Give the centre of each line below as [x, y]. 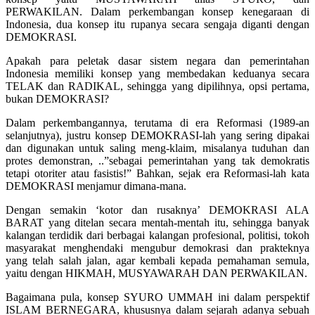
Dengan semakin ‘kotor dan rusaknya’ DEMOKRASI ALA [157, 210]
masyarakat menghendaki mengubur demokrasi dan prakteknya [157, 248]
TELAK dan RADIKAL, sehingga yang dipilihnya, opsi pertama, [157, 86]
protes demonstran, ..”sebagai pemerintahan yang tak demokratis [157, 161]
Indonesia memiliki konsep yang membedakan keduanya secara [157, 74]
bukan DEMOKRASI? [57, 99]
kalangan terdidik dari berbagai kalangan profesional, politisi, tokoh [157, 236]
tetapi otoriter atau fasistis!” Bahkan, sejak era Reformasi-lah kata [157, 174]
